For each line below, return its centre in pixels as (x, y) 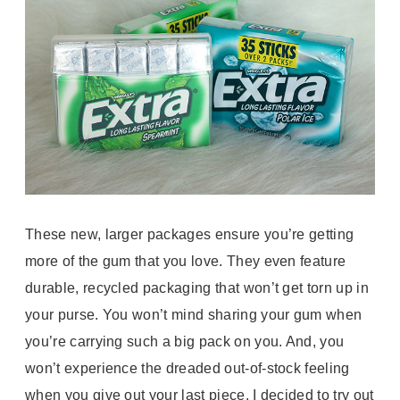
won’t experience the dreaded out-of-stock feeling (187, 369)
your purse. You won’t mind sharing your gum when (194, 315)
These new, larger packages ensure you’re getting (190, 235)
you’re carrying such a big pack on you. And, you (185, 342)
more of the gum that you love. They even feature (186, 262)
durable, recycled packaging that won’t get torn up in (197, 288)
